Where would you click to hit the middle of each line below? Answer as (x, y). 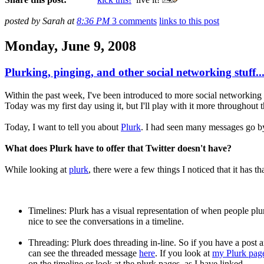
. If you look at (184, 253)
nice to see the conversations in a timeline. (106, 221)
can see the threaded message (84, 253)
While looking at (37, 169)
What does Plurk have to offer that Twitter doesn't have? (118, 148)
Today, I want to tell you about (63, 127)
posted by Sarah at (41, 21)
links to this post (189, 21)
